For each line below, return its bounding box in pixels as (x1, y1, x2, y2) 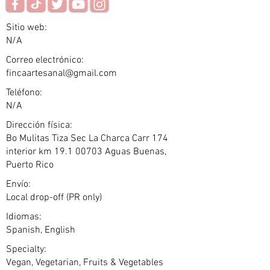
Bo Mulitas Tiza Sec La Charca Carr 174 (6, 133, 168, 145)
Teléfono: (6, 87, 42, 99)
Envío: (6, 178, 31, 190)
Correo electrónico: (6, 54, 84, 66)
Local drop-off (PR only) (6, 192, 102, 204)
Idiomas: (6, 211, 42, 223)
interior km (6, 146, 54, 158)
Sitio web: (6, 22, 47, 34)
